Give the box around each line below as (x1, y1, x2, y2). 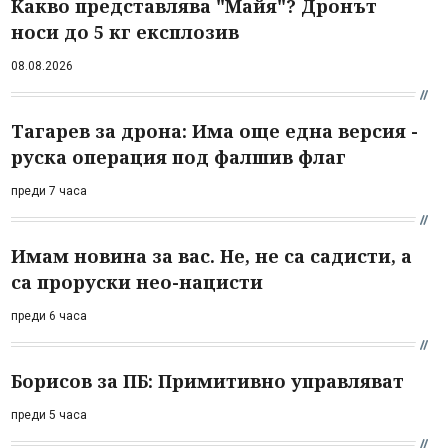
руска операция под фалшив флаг (11, 144, 346, 169)
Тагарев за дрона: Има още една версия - (11, 118, 418, 143)
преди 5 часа (11, 407, 87, 422)
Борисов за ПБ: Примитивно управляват (11, 368, 404, 393)
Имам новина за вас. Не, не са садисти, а (11, 243, 412, 268)
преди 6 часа (11, 308, 87, 323)
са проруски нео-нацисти (11, 269, 263, 294)
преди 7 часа (11, 183, 87, 198)
